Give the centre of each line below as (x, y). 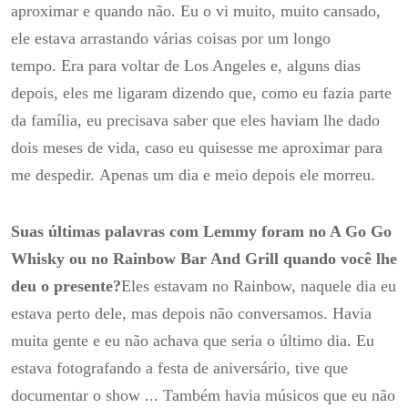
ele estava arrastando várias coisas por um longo (171, 39)
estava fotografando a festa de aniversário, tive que (179, 367)
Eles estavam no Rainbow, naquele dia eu (259, 286)
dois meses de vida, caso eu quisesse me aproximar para (197, 148)
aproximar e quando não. (96, 11)
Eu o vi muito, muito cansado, (280, 11)
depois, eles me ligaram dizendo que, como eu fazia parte (201, 93)
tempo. (36, 66)
